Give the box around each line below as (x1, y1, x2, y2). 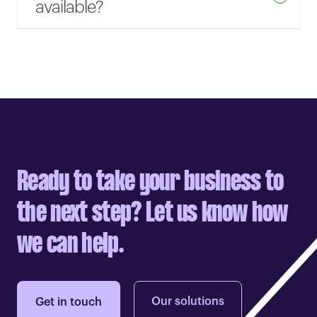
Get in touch (35, 296, 102, 309)
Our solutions (151, 296, 225, 308)
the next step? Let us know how (17, 199, 288, 229)
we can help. (17, 230, 123, 260)
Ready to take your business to (17, 168, 284, 198)
